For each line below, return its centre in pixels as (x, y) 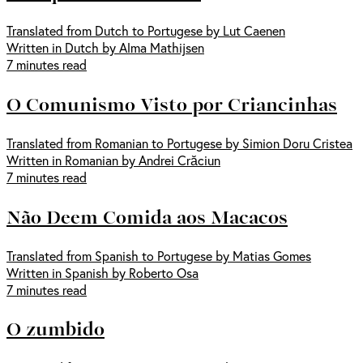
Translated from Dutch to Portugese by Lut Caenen (146, 30)
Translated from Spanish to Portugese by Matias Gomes (159, 255)
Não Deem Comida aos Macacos (147, 216)
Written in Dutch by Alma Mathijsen (105, 47)
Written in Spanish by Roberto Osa (102, 272)
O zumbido (56, 329)
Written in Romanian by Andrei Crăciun (113, 160)
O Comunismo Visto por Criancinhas (172, 103)
